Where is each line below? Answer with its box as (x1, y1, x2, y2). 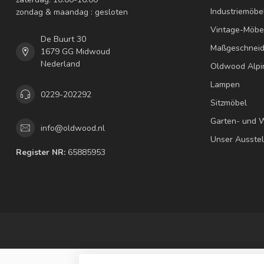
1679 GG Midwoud (41, 46, 110, 58)
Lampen (210, 79, 240, 91)
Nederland (41, 58, 80, 70)
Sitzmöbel (210, 97, 247, 109)
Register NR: (16, 147, 65, 159)
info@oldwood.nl (41, 122, 105, 134)
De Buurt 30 (41, 34, 86, 45)
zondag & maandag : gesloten (16, 6, 128, 18)
